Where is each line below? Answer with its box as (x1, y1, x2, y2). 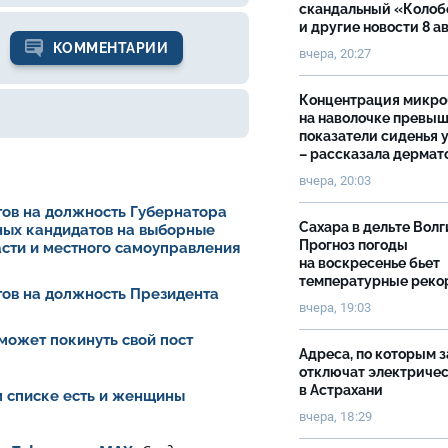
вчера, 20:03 (299, 173, 371, 188)
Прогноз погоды (299, 237, 408, 253)
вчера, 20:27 (299, 46, 371, 61)
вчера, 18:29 (299, 409, 372, 424)
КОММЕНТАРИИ (52, 40, 169, 57)
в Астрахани (299, 382, 383, 398)
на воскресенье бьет (299, 255, 440, 271)
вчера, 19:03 (299, 300, 371, 315)
